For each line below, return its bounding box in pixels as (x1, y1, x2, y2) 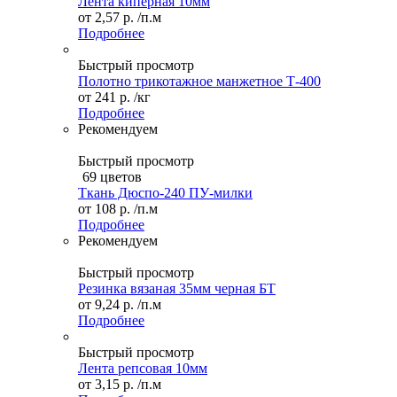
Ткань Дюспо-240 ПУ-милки (78, 185, 253, 201)
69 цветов (82, 169, 142, 185)
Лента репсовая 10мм (78, 361, 207, 377)
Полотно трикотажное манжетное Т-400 (78, 74, 321, 90)
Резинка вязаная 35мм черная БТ (78, 281, 276, 297)
